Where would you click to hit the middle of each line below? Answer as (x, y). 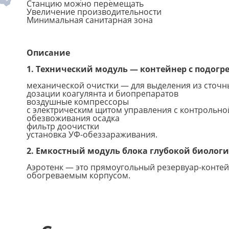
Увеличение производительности (94, 12)
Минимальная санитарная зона (90, 20)
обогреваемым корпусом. (78, 175)
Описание (48, 52)
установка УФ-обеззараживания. (92, 134)
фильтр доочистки (63, 126)
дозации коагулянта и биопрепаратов (102, 93)
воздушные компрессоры (78, 101)
